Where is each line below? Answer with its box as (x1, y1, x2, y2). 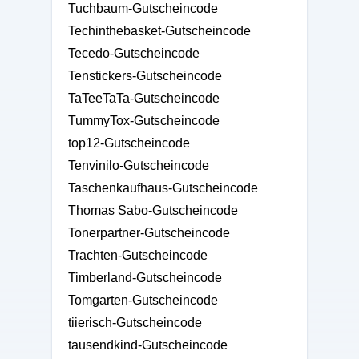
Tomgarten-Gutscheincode (68, 293, 218, 307)
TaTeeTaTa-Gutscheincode (68, 91, 220, 105)
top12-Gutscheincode (68, 136, 190, 150)
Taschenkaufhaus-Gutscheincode (68, 181, 258, 195)
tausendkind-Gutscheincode (68, 338, 228, 352)
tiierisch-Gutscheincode (68, 316, 202, 329)
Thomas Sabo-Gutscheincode (68, 204, 238, 217)
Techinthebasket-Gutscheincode (68, 24, 251, 38)
